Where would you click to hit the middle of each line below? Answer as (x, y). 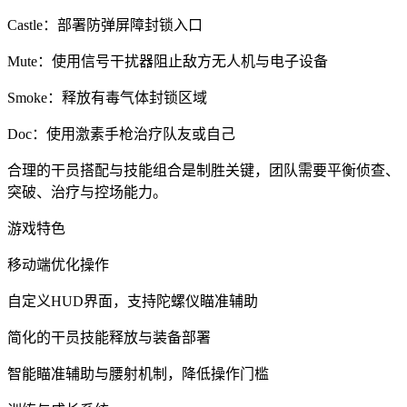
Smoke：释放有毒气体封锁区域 (107, 97)
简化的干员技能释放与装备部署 (109, 337)
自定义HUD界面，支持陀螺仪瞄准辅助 (133, 301)
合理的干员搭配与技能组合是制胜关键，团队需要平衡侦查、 (203, 170)
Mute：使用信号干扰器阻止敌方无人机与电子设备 (168, 61)
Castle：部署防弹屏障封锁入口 (105, 25)
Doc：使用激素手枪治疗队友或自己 (121, 134)
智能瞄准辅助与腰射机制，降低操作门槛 (138, 373)
